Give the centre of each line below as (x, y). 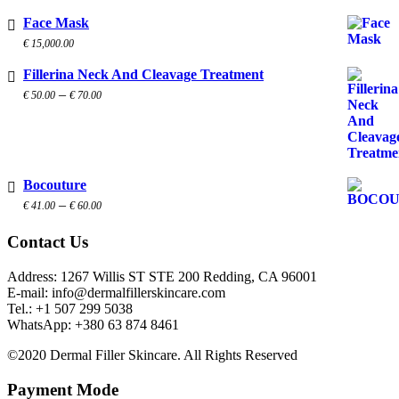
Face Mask (56, 22)
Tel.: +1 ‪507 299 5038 (70, 308)
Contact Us (48, 242)
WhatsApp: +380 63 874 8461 (93, 324)
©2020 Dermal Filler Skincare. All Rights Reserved (152, 354)
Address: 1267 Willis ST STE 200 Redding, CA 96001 (162, 276)
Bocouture (55, 184)
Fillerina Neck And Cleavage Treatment (143, 74)
